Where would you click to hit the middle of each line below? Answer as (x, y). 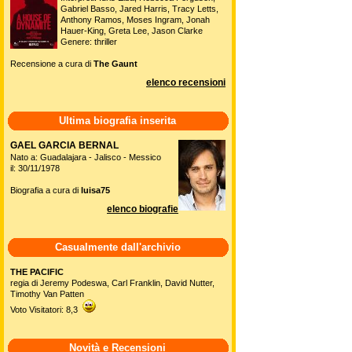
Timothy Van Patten (47, 294)
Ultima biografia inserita (118, 121)
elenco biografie (143, 209)
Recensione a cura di (52, 64)
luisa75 (95, 190)
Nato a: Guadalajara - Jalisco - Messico (86, 157)
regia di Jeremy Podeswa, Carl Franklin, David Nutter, (112, 283)
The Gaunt (115, 64)
